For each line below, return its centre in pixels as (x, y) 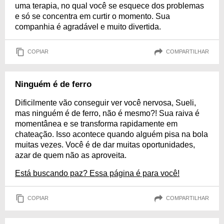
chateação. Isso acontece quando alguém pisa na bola (111, 134)
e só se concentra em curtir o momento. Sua (92, 16)
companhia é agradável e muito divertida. (88, 26)
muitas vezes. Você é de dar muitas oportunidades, (105, 144)
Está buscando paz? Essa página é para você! (97, 173)
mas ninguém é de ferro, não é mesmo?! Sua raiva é (107, 113)
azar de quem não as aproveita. (71, 155)
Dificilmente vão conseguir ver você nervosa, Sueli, (105, 102)
